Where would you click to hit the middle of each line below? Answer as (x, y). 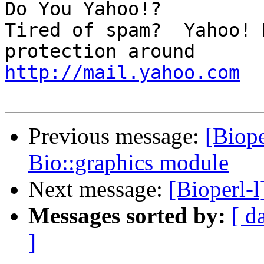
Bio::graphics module (128, 163)
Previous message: (117, 136)
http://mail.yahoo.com (122, 73)
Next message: (98, 189)
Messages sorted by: (127, 216)
